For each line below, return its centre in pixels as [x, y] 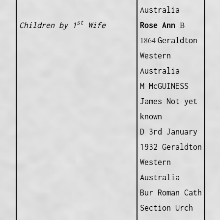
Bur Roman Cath [171, 193]
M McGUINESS [164, 86]
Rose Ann [160, 25]
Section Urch [166, 208]
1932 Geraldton [171, 147]
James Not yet [168, 101]
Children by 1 [48, 25]
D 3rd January [168, 132]
